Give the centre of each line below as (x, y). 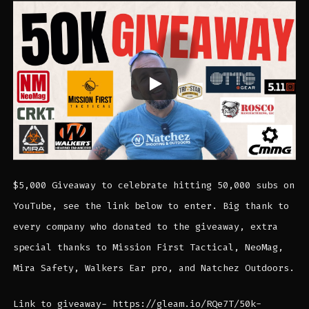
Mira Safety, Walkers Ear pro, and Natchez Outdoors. (153, 268)
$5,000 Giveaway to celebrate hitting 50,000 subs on (153, 185)
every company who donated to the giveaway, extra (145, 226)
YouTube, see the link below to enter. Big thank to (151, 206)
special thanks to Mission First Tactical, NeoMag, (148, 247)
